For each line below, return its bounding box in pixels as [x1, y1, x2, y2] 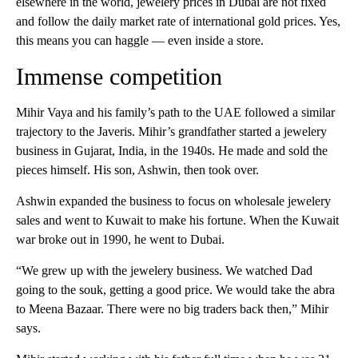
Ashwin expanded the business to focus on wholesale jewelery [16, 193, 331, 208]
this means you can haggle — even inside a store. [16, 33, 264, 47]
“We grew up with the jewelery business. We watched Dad [16, 263, 312, 277]
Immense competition [16, 62, 222, 89]
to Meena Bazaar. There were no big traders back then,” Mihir [16, 301, 328, 316]
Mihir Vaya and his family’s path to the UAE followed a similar [16, 105, 335, 119]
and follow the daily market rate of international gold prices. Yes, [16, 14, 340, 28]
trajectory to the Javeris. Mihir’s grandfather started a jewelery [16, 124, 327, 138]
